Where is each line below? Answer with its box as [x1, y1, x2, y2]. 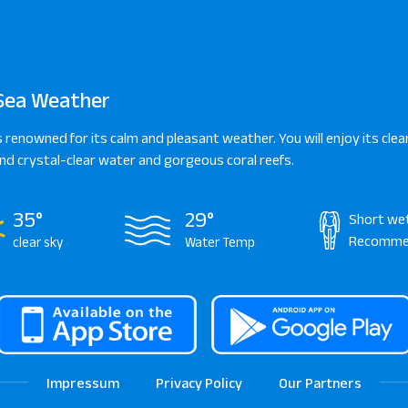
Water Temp [185, 234, 256, 250]
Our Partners [279, 375, 362, 391]
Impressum [46, 375, 119, 391]
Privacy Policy [156, 375, 242, 391]
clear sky [13, 234, 64, 250]
